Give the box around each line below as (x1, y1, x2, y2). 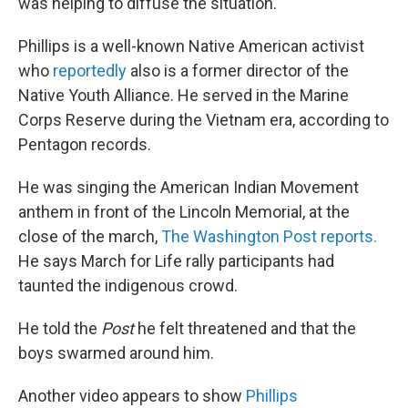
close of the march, (18, 226, 161, 246)
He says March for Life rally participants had (18, 250, 334, 270)
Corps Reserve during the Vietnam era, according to (18, 109, 389, 129)
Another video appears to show (18, 385, 246, 405)
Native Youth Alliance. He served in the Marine (18, 85, 349, 105)
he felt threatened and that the (138, 318, 356, 338)
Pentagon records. (18, 134, 151, 154)
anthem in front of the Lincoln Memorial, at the (18, 201, 350, 221)
